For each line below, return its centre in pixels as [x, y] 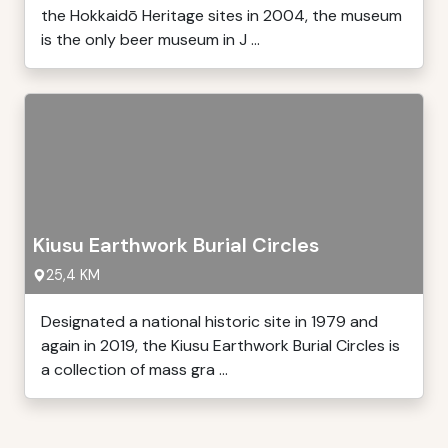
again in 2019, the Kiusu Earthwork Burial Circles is [220, 345]
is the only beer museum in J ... [150, 39]
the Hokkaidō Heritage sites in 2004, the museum [221, 15]
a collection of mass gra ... [134, 369]
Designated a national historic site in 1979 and [209, 321]
